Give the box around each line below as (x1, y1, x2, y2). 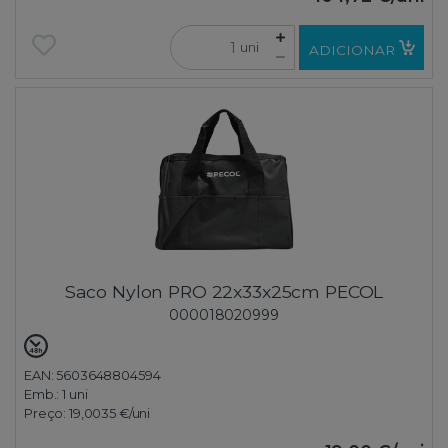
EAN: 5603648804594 (24, 368, 161, 384)
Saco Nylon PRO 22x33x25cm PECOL (64, 281, 384, 303)
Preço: (24, 406, 69, 422)
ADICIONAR (308, 41, 395, 58)
